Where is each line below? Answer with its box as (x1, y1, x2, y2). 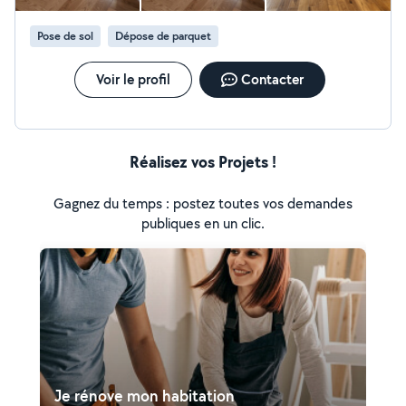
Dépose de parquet (115, 28, 211, 43)
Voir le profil (95, 70, 170, 89)
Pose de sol (37, 28, 93, 43)
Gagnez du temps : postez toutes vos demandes (53, 194, 353, 213)
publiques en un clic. (141, 214, 265, 233)
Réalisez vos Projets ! (130, 150, 276, 173)
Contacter (240, 70, 304, 89)
